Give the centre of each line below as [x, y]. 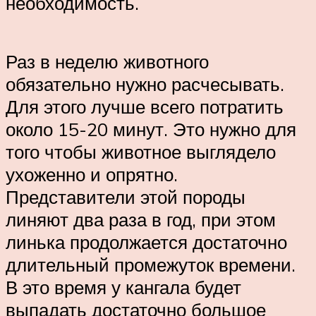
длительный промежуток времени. [151, 265]
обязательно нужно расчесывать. [145, 84]
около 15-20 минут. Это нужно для [151, 129]
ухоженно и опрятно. [92, 175]
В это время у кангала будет [123, 287]
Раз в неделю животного [107, 62]
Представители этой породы [126, 197]
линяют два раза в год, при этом [141, 220]
